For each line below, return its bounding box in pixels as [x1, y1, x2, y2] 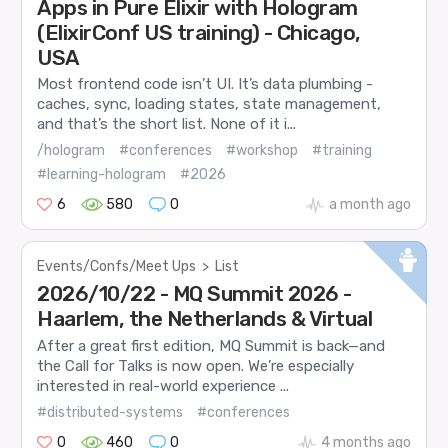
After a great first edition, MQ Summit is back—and [37, 336, 386, 355]
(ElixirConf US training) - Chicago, [37, 19, 361, 45]
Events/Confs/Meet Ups [37, 258, 197, 276]
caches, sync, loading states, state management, [37, 94, 382, 113]
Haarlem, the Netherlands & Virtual [37, 306, 373, 332]
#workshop [226, 142, 299, 160]
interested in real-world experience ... [37, 376, 290, 395]
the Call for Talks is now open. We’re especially [37, 356, 355, 375]
